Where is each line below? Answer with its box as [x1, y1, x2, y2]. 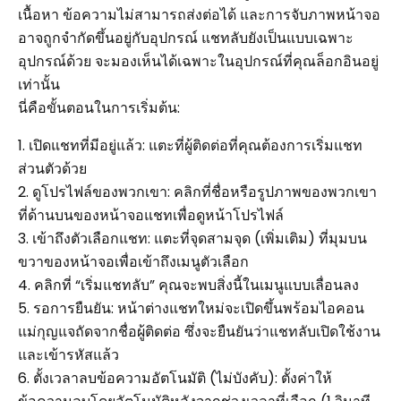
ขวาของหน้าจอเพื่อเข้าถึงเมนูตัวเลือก [18, 252, 249, 272]
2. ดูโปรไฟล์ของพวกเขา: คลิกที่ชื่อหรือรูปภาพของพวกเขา [18, 182, 377, 202]
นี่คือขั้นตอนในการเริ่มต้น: [18, 98, 180, 118]
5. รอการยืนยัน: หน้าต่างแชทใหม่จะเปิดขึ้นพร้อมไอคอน [18, 298, 364, 319]
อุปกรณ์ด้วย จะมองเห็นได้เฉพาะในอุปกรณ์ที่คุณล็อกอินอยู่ [18, 51, 379, 72]
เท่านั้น [18, 74, 60, 95]
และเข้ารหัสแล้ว [18, 345, 119, 365]
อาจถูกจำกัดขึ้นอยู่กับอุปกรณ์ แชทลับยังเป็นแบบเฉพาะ [18, 28, 354, 48]
